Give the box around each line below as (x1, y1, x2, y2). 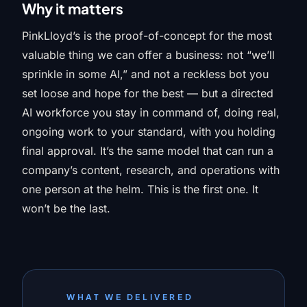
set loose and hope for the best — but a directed (22, 86, 273, 100)
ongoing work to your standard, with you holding (22, 125, 275, 138)
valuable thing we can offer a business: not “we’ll (22, 48, 275, 62)
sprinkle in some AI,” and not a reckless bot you (22, 67, 269, 81)
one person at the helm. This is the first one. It (22, 182, 258, 196)
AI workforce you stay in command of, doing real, (22, 106, 280, 119)
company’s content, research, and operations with (22, 163, 280, 177)
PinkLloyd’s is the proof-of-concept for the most (22, 29, 272, 42)
